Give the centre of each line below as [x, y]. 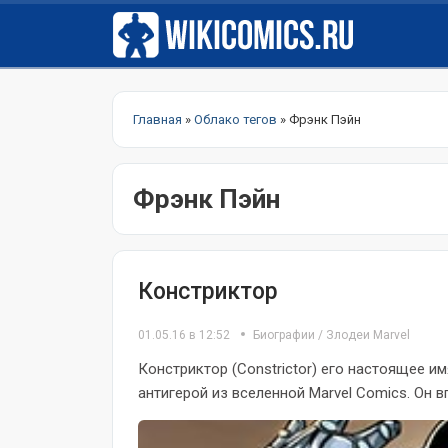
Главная [157, 119]
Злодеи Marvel [368, 335]
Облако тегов [235, 119]
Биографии [284, 335]
